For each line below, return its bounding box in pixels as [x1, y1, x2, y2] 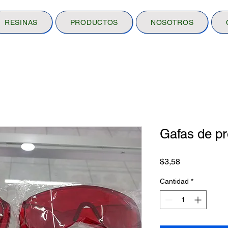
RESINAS [5, 18, 38, 26]
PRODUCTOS [70, 18, 119, 26]
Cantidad [160, 177, 189, 185]
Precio [180, 156, 203, 166]
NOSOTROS [150, 18, 194, 26]
